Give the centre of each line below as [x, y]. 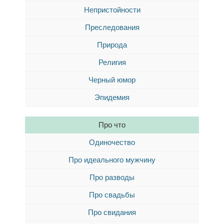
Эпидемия [112, 97]
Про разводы [112, 177]
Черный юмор [112, 80]
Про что [112, 125]
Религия [112, 62]
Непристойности [112, 10]
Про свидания [112, 212]
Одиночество [112, 142]
